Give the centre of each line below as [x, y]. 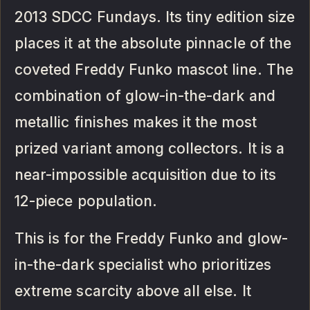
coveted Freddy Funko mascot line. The [154, 69]
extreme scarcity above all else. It [133, 291]
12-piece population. [86, 201]
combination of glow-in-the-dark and [145, 95]
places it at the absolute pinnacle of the [153, 43]
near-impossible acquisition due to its [145, 174]
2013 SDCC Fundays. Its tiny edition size [155, 17]
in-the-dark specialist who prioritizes [143, 264]
